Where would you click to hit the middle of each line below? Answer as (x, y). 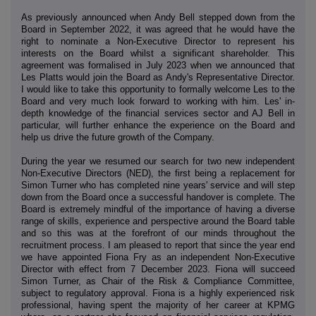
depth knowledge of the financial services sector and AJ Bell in (158, 114)
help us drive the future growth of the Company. (118, 138)
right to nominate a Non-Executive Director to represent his (158, 42)
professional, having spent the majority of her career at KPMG (158, 305)
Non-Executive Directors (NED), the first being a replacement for (158, 174)
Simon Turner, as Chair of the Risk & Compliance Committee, (158, 281)
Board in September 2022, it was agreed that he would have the (158, 30)
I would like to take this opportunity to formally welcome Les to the (158, 90)
